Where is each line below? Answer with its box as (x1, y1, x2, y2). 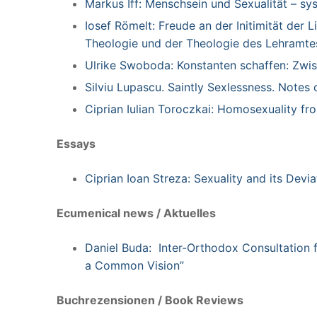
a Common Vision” (85, 258, 184, 272)
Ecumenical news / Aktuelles (57, 205, 216, 220)
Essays (57, 136, 96, 151)
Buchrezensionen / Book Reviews (57, 292, 243, 307)
